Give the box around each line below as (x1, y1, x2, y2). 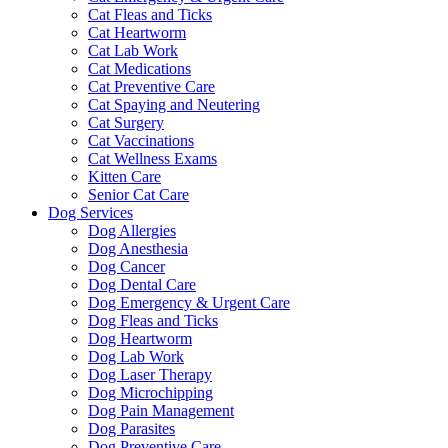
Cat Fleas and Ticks (88, 6, 212, 24)
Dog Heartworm (88, 330, 192, 348)
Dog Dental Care (88, 276, 196, 294)
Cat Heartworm (88, 24, 186, 42)
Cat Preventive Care (88, 78, 215, 96)
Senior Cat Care (88, 186, 189, 204)
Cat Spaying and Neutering (88, 96, 260, 114)
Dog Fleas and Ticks (88, 312, 218, 330)
